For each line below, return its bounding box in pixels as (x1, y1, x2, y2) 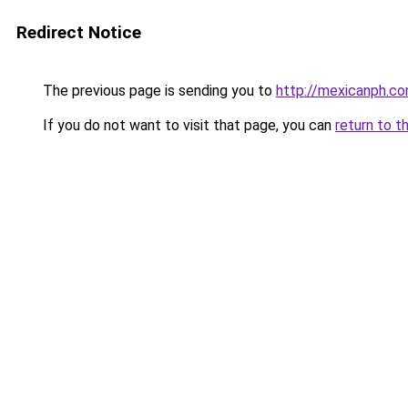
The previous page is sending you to (39, 82, 276, 99)
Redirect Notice (16, 22, 141, 43)
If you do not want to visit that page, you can (39, 117, 335, 134)
